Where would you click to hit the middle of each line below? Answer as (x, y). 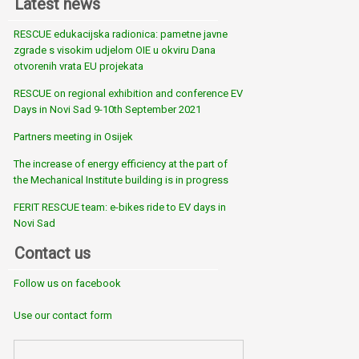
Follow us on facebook (67, 284)
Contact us (52, 254)
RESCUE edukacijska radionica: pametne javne (121, 34)
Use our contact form (63, 316)
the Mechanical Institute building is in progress (121, 180)
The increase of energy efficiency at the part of (121, 164)
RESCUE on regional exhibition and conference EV (128, 94)
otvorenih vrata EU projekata (79, 67)
